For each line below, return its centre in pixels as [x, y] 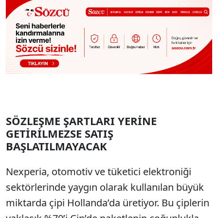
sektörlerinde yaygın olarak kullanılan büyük [105, 187]
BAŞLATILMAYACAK [56, 146]
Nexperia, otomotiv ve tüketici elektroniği [99, 172]
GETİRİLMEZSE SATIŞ [60, 134]
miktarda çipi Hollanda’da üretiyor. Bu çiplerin [108, 203]
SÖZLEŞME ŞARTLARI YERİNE [81, 121]
